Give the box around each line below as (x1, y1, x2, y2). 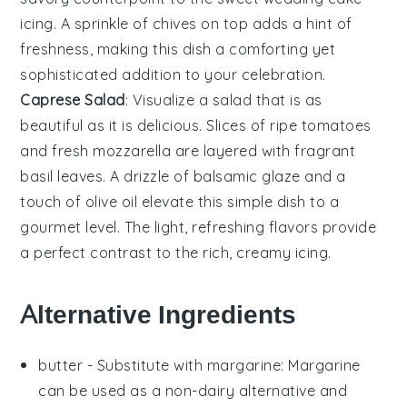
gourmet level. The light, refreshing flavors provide (20, 218, 377, 237)
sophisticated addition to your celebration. (20, 65, 326, 84)
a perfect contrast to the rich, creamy (20, 243, 295, 263)
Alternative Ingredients (20, 300, 297, 331)
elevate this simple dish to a (137, 193, 340, 212)
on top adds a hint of (196, 15, 352, 34)
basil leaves (20, 167, 104, 186)
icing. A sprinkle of (20, 15, 153, 34)
